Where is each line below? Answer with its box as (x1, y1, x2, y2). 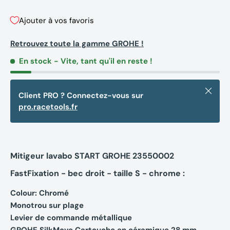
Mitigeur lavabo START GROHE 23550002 (10, 150, 174, 161)
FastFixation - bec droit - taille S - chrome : (10, 167, 185, 179)
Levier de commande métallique (10, 212, 132, 223)
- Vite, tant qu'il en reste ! (53, 56, 152, 67)
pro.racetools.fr (18, 102, 78, 112)
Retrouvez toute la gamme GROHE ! (10, 39, 144, 49)
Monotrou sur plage (10, 200, 84, 210)
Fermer (203, 85, 229, 96)
